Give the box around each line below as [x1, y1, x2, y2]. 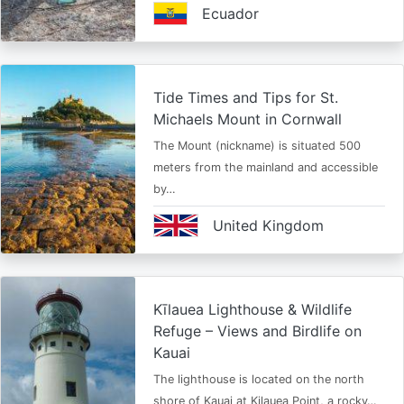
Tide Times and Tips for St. [152, 88, 338, 106]
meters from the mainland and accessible [152, 161, 378, 174]
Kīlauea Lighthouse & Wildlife [152, 300, 352, 318]
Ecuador [201, 5, 259, 23]
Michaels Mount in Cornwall [152, 110, 342, 128]
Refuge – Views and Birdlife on [152, 322, 362, 340]
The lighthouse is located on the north [152, 372, 364, 386]
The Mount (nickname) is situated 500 [152, 139, 361, 152]
